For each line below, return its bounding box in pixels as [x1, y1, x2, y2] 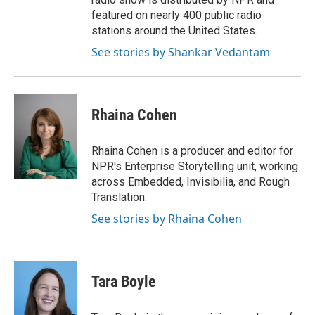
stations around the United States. [91, 24, 257, 37]
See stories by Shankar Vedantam [91, 44, 270, 60]
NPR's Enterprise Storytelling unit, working [91, 160, 298, 173]
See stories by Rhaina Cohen [91, 211, 242, 226]
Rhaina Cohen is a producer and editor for [91, 144, 293, 157]
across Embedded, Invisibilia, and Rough [91, 175, 290, 188]
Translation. [91, 191, 147, 204]
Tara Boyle [91, 273, 156, 290]
